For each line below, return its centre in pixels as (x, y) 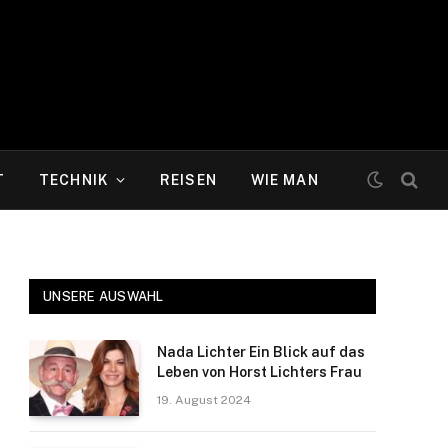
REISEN (188, 180)
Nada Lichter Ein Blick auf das (261, 352)
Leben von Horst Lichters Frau (259, 372)
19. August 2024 (204, 400)
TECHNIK (73, 180)
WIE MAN (284, 180)
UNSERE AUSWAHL (103, 296)
